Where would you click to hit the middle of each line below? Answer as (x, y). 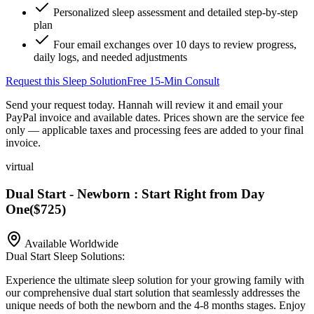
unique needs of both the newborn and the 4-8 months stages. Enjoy (156, 305)
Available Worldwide (71, 243)
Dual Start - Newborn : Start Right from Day (135, 194)
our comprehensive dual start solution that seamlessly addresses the (153, 292)
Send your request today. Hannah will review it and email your (144, 105)
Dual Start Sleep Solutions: (65, 256)
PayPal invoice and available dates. (84, 118)
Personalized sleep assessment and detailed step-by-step (176, 13)
